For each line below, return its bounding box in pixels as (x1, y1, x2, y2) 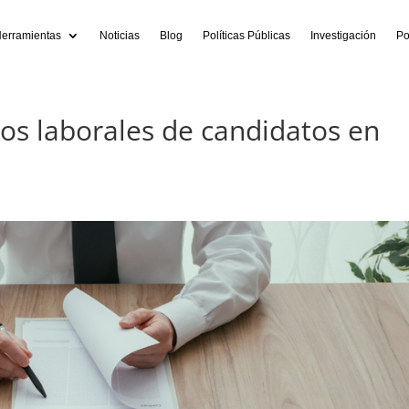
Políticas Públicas (203, 29, 291, 42)
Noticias (100, 29, 141, 42)
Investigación (310, 29, 377, 42)
